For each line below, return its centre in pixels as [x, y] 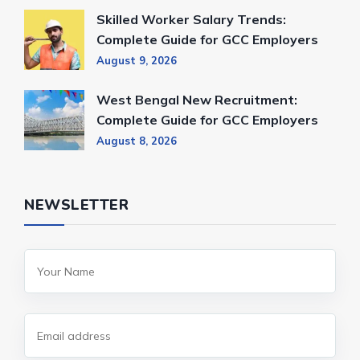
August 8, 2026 [137, 141]
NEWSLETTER [76, 205]
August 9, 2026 [137, 61]
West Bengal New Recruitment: [197, 100]
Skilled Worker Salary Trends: [191, 20]
